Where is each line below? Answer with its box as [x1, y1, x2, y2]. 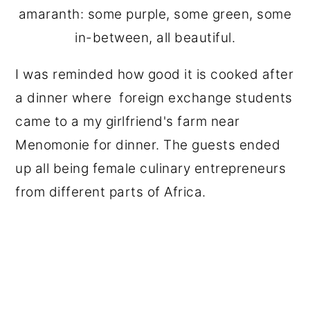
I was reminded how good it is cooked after [15, 66, 294, 82]
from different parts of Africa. [15, 184, 206, 200]
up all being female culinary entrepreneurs [15, 161, 286, 176]
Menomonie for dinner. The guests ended [15, 137, 281, 153]
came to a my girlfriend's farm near [15, 113, 240, 129]
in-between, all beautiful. [75, 30, 235, 46]
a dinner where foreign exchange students [15, 90, 293, 106]
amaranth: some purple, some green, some [18, 6, 292, 22]
